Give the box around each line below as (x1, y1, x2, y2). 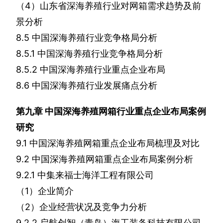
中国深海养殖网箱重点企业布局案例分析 (32, 154, 193, 165)
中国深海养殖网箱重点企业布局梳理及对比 (29, 138, 200, 149)
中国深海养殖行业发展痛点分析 (32, 80, 157, 91)
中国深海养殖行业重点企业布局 (40, 64, 165, 75)
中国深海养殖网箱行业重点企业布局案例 (45, 106, 206, 117)
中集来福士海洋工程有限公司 (37, 170, 154, 181)
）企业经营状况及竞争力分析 (30, 202, 147, 213)
